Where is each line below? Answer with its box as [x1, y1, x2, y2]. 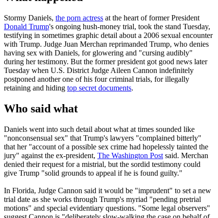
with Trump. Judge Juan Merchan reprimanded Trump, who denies [4, 40, 209, 49]
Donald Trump [4, 22, 49, 31]
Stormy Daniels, [4, 14, 55, 22]
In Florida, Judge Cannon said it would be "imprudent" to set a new [4, 186, 211, 195]
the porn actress [55, 14, 103, 22]
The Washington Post [97, 151, 163, 160]
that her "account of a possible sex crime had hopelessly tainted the [4, 143, 208, 151]
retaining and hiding [4, 84, 67, 92]
